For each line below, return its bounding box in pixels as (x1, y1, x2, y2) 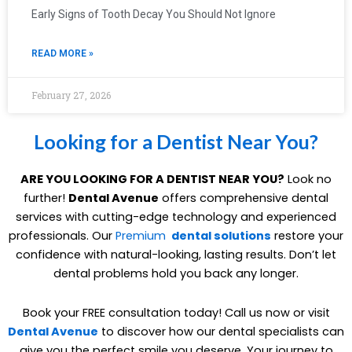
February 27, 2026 (31, 89, 111, 102)
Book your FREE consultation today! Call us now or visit (22, 304, 330, 321)
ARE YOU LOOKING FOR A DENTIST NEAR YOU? (20, 171, 284, 188)
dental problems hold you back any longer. (53, 266, 299, 282)
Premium (115, 228, 169, 244)
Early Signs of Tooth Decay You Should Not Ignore (31, 8, 276, 21)
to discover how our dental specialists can (98, 323, 344, 339)
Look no (284, 171, 332, 188)
